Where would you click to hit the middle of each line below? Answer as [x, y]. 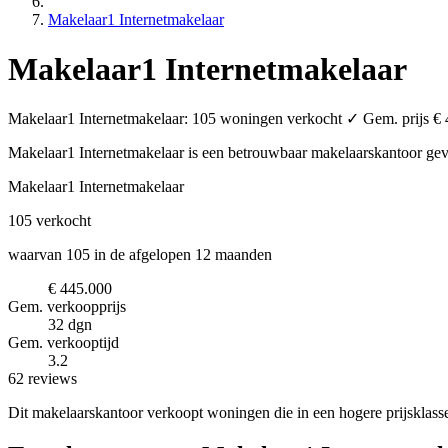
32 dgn [70, 325]
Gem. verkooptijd [63, 343]
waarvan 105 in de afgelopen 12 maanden [140, 255]
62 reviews [42, 379]
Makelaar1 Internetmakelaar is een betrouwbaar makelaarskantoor [217, 153]
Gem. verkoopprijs [67, 307]
